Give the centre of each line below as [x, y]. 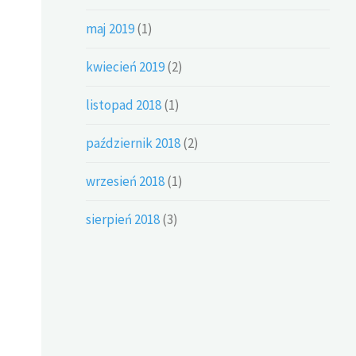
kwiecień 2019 [126, 67]
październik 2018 [133, 143]
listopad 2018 [124, 105]
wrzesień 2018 [126, 182]
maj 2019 [110, 29]
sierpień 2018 [123, 220]
